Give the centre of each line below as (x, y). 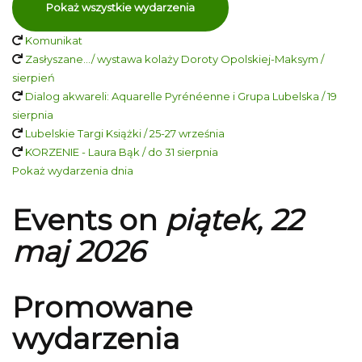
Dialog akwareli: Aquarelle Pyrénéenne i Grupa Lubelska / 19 (181, 96)
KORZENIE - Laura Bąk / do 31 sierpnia (122, 152)
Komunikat (54, 40)
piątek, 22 (234, 220)
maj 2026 (78, 251)
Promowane (102, 307)
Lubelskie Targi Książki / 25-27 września (125, 133)
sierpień (34, 78)
